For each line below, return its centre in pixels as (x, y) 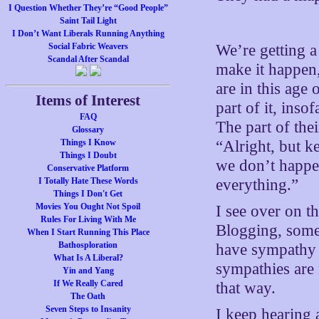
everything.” (257, 185)
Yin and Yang (88, 271)
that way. (246, 288)
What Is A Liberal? (88, 258)
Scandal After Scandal (88, 59)
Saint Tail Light (88, 21)
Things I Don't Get (88, 194)
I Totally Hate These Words (88, 181)
